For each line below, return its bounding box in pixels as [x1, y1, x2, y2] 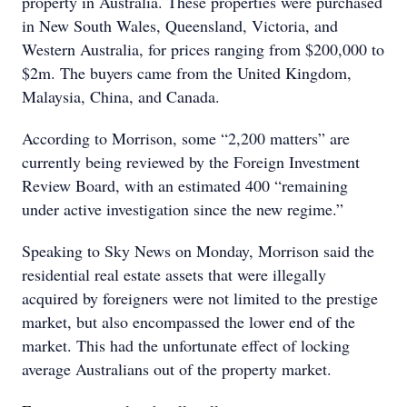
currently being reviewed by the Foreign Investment [22, 151, 360, 173]
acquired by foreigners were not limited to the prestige [22, 287, 378, 309]
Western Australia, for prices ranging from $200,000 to [22, 38, 384, 60]
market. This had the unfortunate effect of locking [22, 334, 350, 356]
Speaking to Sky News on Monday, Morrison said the [22, 240, 374, 262]
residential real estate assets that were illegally [22, 263, 326, 285]
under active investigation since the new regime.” [22, 198, 343, 220]
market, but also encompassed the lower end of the [22, 311, 355, 333]
